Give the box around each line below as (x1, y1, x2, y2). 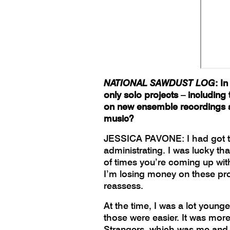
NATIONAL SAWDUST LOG (104, 78, 215, 89)
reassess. (104, 180, 143, 191)
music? (104, 113, 134, 124)
